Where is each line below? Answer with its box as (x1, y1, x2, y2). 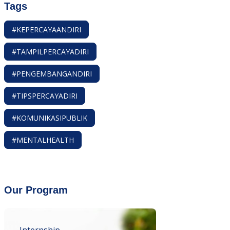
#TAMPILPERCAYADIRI (12, 47, 89, 56)
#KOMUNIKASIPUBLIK (12, 113, 87, 123)
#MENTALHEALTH (12, 135, 74, 145)
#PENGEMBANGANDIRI (12, 69, 92, 79)
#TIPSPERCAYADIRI (12, 91, 78, 101)
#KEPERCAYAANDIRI (12, 25, 81, 34)
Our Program (4, 184, 68, 196)
